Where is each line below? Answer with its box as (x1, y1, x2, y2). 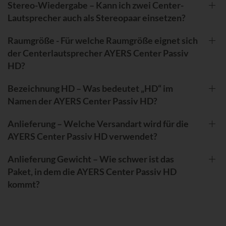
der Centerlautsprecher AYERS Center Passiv (8, 47, 189, 59)
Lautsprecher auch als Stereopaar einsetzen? (8, 12, 186, 23)
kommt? (8, 178, 40, 190)
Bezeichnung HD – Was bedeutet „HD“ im (8, 82, 173, 94)
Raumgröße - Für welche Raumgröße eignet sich (8, 34, 198, 46)
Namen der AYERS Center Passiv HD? (8, 95, 157, 106)
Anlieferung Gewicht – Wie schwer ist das (8, 153, 174, 164)
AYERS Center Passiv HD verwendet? (8, 130, 157, 142)
